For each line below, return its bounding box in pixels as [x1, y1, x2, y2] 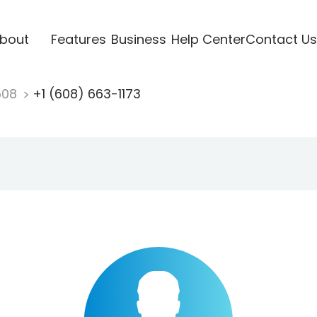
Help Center [171, 30, 246, 48]
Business [110, 30, 166, 48]
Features [50, 30, 106, 48]
